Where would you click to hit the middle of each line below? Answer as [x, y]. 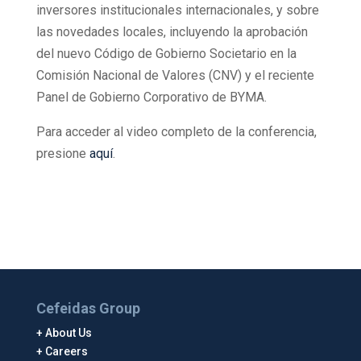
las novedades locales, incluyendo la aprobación [172, 32]
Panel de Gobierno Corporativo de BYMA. [151, 97]
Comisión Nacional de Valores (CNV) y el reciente [175, 75]
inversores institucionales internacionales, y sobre [177, 10]
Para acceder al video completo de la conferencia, [176, 132]
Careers [66, 351]
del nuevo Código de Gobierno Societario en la [166, 54]
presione [61, 154]
